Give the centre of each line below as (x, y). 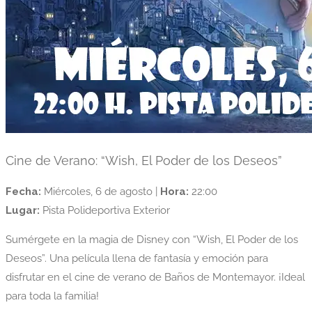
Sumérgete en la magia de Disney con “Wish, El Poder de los (152, 240)
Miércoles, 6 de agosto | (101, 192)
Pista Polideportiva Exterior (105, 211)
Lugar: (23, 211)
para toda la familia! (52, 296)
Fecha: (23, 192)
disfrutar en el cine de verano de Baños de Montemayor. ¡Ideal (155, 278)
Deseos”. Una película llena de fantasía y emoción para (137, 259)
